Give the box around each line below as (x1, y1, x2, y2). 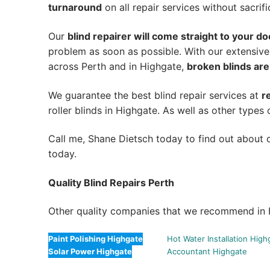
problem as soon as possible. (48, 45, 181, 57)
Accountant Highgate (167, 246, 248, 257)
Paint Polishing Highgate (48, 234, 143, 244)
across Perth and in (48, 60, 140, 72)
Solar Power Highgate (48, 246, 132, 257)
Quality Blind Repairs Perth (48, 176, 174, 189)
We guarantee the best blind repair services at (48, 89, 262, 101)
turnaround (48, 1, 102, 14)
